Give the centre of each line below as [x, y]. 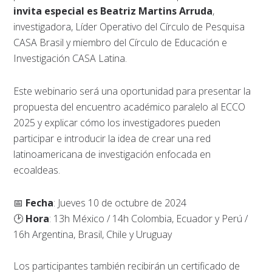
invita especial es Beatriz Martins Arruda [113, 11]
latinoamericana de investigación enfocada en [112, 154]
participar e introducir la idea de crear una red [112, 138]
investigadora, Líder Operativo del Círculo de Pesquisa [129, 26]
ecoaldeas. [37, 170]
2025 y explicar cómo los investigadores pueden [117, 122]
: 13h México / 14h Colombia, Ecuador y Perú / [149, 218]
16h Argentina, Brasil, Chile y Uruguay [93, 234]
